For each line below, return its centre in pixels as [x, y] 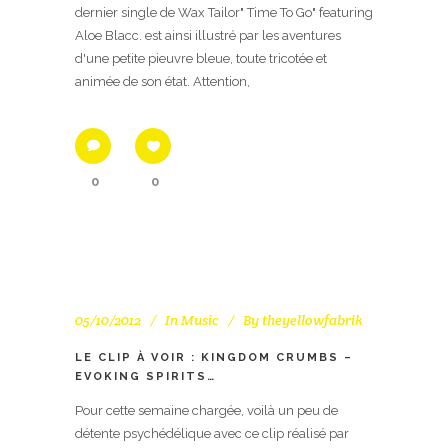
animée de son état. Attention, [162, 81]
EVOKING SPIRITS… [145, 376]
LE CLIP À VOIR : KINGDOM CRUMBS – [214, 357]
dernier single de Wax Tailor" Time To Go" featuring [224, 12]
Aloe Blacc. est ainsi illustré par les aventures [208, 35]
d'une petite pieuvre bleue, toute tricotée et [201, 58]
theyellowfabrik [312, 319]
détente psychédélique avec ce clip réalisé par [212, 433]
